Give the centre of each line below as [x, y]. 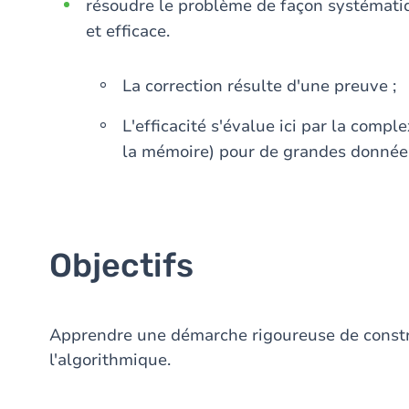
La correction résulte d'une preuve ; [259, 86]
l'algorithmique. [110, 360]
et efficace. [128, 31]
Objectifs [121, 265]
